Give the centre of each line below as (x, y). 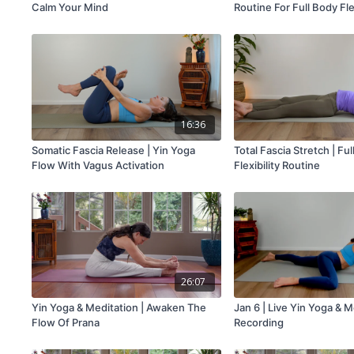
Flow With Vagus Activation (98, 165)
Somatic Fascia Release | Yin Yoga (114, 150)
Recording (259, 323)
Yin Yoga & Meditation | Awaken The (119, 308)
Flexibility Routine (277, 165)
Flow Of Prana (66, 323)
